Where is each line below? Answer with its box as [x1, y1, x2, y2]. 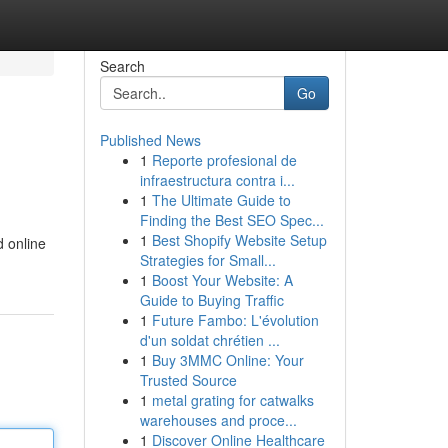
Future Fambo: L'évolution [151, 310, 319, 330]
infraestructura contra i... [139, 170, 295, 190]
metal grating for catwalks [151, 390, 314, 410]
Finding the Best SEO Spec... [139, 210, 324, 230]
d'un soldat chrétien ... [139, 330, 280, 350]
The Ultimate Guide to [151, 190, 291, 210]
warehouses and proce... [139, 410, 297, 430]
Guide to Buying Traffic [139, 290, 284, 310]
